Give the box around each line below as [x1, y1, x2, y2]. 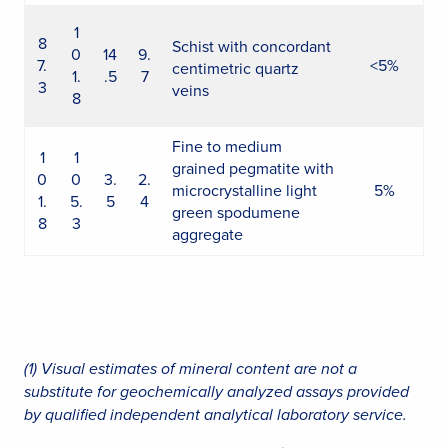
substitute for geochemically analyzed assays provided [24, 380, 409, 403]
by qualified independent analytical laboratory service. [24, 403, 407, 426]
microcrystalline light [172, 179, 317, 201]
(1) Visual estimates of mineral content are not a [24, 357, 357, 380]
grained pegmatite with [172, 157, 334, 179]
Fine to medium [172, 135, 282, 157]
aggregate [172, 223, 243, 245]
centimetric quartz [172, 57, 299, 79]
